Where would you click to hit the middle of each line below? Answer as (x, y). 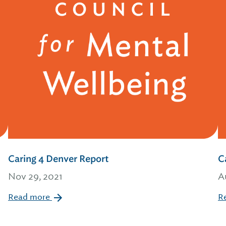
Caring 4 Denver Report (58, 159)
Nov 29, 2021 (35, 176)
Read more (30, 197)
